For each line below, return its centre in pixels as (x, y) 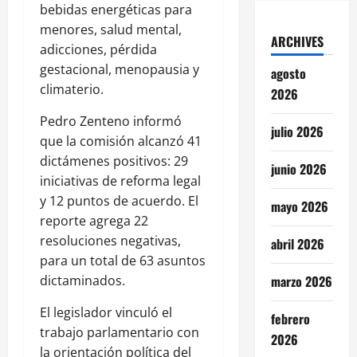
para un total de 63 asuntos (123, 261)
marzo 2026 (301, 282)
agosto (288, 74)
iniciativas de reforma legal (120, 181)
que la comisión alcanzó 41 (121, 141)
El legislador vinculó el (106, 313)
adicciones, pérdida (98, 50)
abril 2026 (297, 244)
